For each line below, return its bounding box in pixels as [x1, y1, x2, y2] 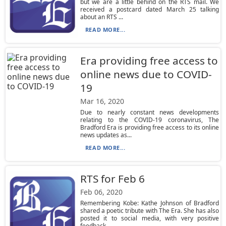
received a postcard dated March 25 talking [80, 5, 219, 14]
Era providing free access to [80, 53, 218, 68]
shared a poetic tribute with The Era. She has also [80, 206, 219, 215]
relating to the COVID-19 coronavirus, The [80, 116, 219, 124]
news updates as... [80, 131, 132, 139]
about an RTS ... [80, 13, 123, 21]
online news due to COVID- [80, 67, 212, 81]
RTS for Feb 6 [80, 172, 145, 186]
